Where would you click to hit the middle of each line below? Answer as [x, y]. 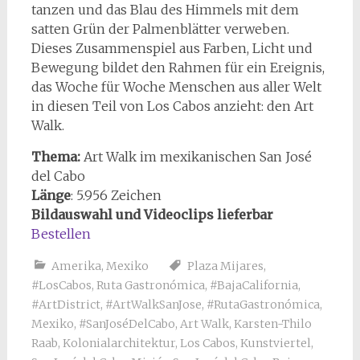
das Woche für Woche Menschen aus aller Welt [176, 86]
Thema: [57, 156]
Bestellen [61, 233]
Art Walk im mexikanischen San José [197, 156]
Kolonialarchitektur [119, 343]
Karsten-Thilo [272, 323]
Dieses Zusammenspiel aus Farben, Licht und [172, 48]
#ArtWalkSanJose [153, 304]
